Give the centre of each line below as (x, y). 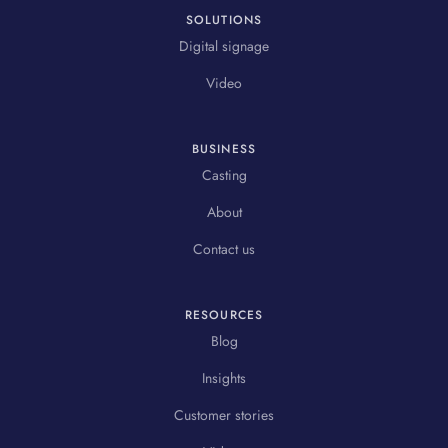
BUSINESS (224, 149)
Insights (224, 378)
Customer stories (224, 415)
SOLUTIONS (224, 20)
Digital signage (224, 46)
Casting (224, 175)
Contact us (224, 249)
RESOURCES (224, 315)
